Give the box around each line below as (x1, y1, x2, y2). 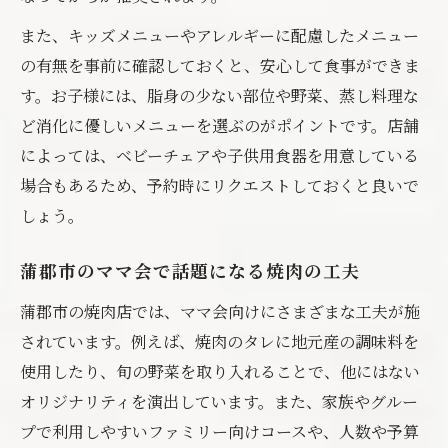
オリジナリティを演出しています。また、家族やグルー (20, 390, 418, 413)
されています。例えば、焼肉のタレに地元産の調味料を (20, 330, 419, 353)
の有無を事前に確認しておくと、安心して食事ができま (20, 54, 420, 77)
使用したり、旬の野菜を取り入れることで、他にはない (20, 360, 420, 383)
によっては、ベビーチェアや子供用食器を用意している (20, 144, 419, 167)
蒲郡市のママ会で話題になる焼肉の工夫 (20, 263, 361, 284)
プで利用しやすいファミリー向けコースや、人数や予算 (20, 420, 419, 443)
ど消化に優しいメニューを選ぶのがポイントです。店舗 (20, 114, 419, 137)
